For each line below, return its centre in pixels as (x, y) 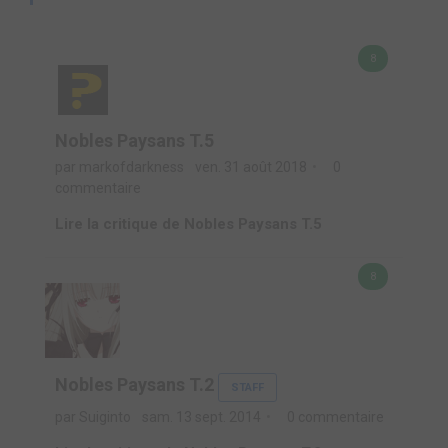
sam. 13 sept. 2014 (200, 417)
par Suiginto (94, 417)
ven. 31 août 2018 (249, 167)
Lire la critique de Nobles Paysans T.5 (188, 224)
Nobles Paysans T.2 (134, 384)
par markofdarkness (121, 167)
